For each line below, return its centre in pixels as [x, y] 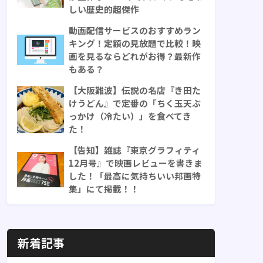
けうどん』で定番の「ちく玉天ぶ [135, 103]
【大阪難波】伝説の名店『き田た [135, 90]
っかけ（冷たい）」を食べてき [130, 116]
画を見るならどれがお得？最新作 [135, 56]
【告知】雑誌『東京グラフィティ [134, 150]
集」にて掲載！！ [104, 189]
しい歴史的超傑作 [104, 9]
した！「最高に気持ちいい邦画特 [135, 176]
